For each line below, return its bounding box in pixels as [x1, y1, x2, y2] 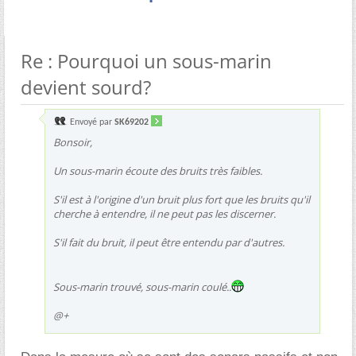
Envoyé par [68, 117, 114, 127]
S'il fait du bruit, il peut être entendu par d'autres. [53, 234, 284, 250]
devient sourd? [21, 73, 151, 100]
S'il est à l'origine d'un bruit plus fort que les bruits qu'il [53, 192, 310, 207]
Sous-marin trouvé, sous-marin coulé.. [53, 279, 231, 294]
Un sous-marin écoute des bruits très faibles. [53, 163, 262, 178]
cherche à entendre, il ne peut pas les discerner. [53, 206, 276, 221]
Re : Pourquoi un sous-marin [21, 47, 272, 74]
